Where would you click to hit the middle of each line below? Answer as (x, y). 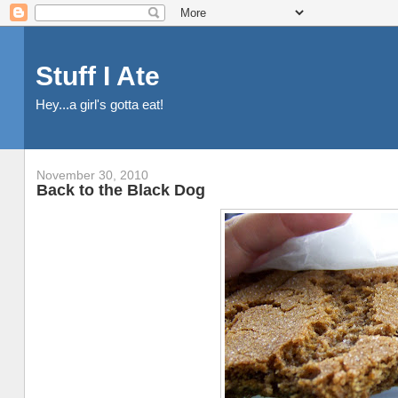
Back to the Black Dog (120, 191)
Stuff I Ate (97, 76)
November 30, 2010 (92, 175)
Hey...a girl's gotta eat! (99, 104)
